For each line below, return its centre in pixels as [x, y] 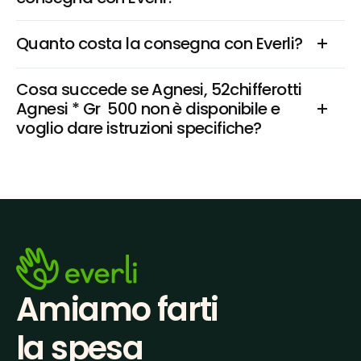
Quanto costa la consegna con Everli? [160, 44]
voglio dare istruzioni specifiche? [139, 128]
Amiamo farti [117, 309]
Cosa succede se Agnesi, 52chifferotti [159, 89]
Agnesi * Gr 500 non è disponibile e [148, 109]
